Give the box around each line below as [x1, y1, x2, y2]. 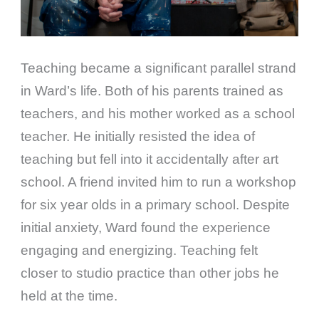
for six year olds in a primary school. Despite [21, 197, 291, 212]
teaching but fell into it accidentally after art [21, 151, 279, 167]
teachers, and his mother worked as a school [21, 105, 296, 121]
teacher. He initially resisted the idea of [21, 128, 256, 144]
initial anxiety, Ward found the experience [21, 219, 271, 235]
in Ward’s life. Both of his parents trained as [21, 83, 284, 98]
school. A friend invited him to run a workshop [21, 174, 297, 189]
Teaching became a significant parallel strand [21, 60, 297, 75]
